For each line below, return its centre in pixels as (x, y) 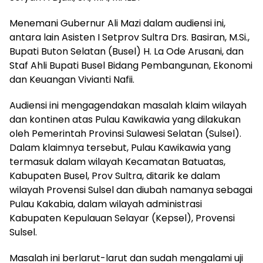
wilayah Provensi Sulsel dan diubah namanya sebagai (131, 190)
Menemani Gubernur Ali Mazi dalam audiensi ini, (117, 23)
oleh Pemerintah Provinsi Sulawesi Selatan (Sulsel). (125, 134)
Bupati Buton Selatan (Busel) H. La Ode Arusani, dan (127, 51)
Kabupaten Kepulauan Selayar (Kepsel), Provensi (122, 218)
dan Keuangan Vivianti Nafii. (72, 80)
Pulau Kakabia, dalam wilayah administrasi (106, 204)
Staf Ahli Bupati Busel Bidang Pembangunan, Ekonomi (131, 65)
